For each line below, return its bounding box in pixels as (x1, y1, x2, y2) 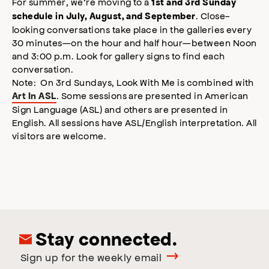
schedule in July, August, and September (12, 11, 196, 22)
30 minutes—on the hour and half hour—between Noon (12, 37, 257, 49)
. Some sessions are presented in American (56, 89, 249, 101)
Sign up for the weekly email (20, 250, 162, 264)
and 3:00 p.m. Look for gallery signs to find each (12, 50, 225, 62)
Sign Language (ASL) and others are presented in (12, 103, 228, 115)
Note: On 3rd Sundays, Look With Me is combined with (12, 76, 254, 88)
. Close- (195, 10, 230, 22)
